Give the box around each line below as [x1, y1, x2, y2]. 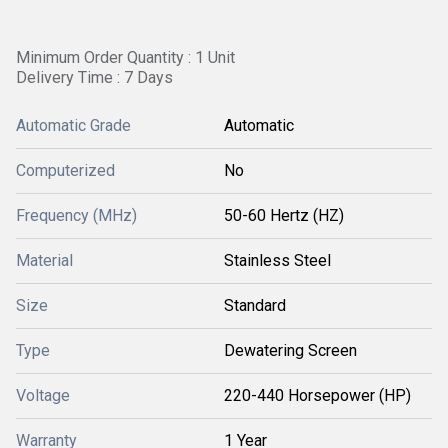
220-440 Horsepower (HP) [224, 386, 411, 405]
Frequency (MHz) [16, 206, 137, 225]
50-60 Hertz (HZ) [224, 206, 344, 225]
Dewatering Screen [224, 341, 357, 360]
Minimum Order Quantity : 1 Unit [16, 48, 235, 67]
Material [16, 251, 73, 270]
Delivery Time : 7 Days [16, 68, 173, 87]
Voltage [16, 386, 70, 405]
